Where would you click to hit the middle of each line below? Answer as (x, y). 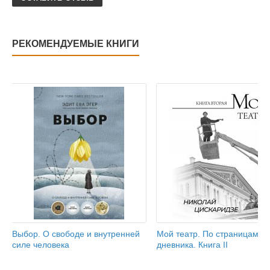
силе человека (41, 245)
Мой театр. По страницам (208, 234)
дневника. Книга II (192, 245)
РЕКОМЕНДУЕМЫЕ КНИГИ (76, 44)
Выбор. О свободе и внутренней (76, 234)
